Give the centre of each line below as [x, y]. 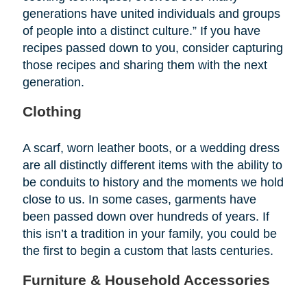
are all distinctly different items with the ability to [152, 165]
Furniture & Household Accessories [146, 280]
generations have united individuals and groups [151, 13]
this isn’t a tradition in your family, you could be [149, 233]
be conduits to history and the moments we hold [153, 182]
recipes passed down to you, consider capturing [152, 48]
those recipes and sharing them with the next [145, 65]
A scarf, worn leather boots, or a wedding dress [151, 148]
